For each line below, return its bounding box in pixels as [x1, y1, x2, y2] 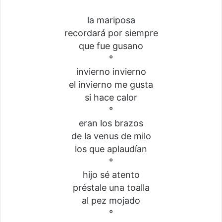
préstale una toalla [72, 182, 150, 193]
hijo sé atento [82, 169, 140, 180]
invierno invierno [76, 66, 146, 77]
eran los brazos [79, 117, 143, 128]
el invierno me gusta [69, 79, 153, 90]
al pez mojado [82, 195, 140, 206]
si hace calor [85, 92, 137, 103]
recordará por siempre [64, 27, 158, 38]
